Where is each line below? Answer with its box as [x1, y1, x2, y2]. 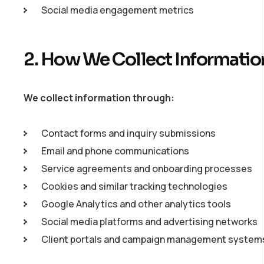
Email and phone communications [41, 144, 189, 157]
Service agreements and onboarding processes [41, 162, 252, 175]
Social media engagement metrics [41, 4, 194, 16]
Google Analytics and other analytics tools [41, 197, 231, 210]
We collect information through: [24, 91, 174, 104]
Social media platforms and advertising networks [41, 215, 258, 228]
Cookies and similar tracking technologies [41, 180, 227, 193]
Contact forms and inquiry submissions [41, 127, 216, 140]
